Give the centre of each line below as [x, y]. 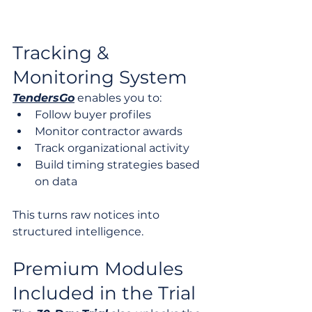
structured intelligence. [78, 231]
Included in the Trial [104, 293]
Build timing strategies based [119, 164]
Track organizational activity [112, 148]
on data [56, 181]
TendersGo [44, 97]
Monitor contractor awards [109, 131]
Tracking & [63, 53]
